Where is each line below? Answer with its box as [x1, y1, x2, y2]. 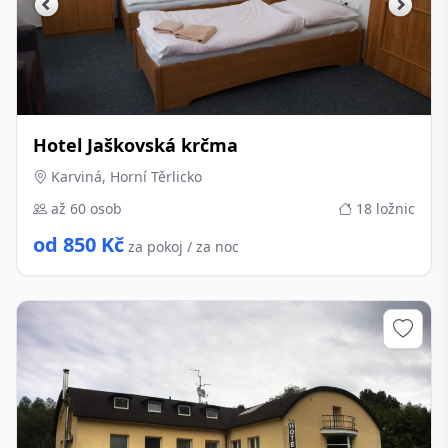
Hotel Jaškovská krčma [33, 133, 238, 157]
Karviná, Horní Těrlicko [47, 167, 202, 186]
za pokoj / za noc [128, 237, 239, 256]
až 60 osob [47, 199, 122, 218]
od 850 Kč [33, 231, 124, 258]
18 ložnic [352, 199, 415, 218]
